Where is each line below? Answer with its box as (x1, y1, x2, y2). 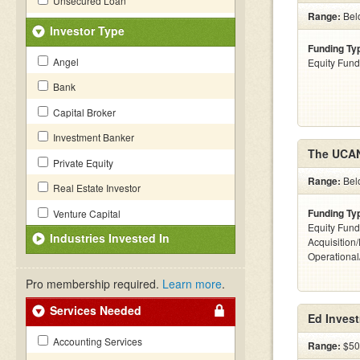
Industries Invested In (50, 230, 170, 246)
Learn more (162, 276, 222, 292)
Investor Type (50, 22, 125, 39)
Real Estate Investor (51, 181, 141, 194)
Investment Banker (51, 130, 134, 144)
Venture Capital (51, 207, 121, 220)
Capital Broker (51, 105, 116, 119)
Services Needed (50, 302, 141, 318)
